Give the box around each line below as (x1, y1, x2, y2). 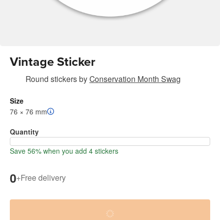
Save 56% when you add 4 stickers (10, 145, 118, 156)
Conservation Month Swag (89, 73, 181, 84)
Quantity (10, 126, 39, 137)
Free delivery (21, 172, 66, 184)
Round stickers (26, 73, 77, 84)
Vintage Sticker (10, 54, 95, 69)
